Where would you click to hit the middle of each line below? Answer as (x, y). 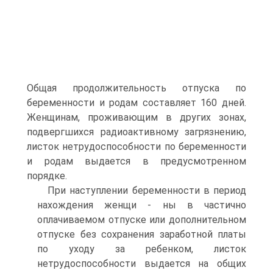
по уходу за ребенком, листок (142, 249)
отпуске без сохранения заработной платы (142, 234)
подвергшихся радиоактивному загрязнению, (136, 132)
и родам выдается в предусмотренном (136, 161)
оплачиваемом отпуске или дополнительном (142, 220)
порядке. (47, 176)
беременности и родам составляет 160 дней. (136, 103)
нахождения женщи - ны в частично (142, 205)
